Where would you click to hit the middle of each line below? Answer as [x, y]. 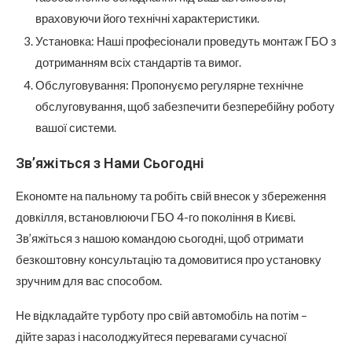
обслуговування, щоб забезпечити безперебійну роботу [185, 106]
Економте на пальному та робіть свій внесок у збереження [171, 196]
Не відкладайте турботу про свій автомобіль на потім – [161, 315]
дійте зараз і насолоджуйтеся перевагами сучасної [151, 337]
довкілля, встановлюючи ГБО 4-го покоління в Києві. [156, 217]
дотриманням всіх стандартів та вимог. [138, 62]
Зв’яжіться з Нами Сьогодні [110, 163]
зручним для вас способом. [89, 281]
